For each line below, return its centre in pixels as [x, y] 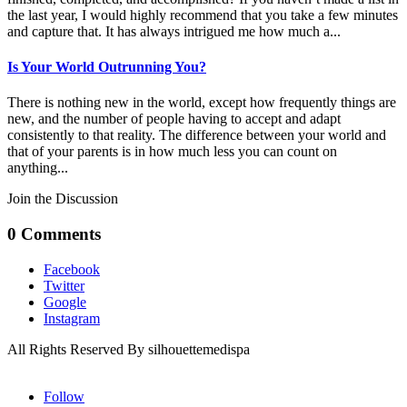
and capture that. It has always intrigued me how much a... [174, 31]
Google [65, 302]
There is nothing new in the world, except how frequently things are [202, 103]
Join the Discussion [63, 199]
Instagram [72, 318]
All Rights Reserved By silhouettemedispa [129, 349]
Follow [64, 396]
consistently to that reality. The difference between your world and [197, 135]
